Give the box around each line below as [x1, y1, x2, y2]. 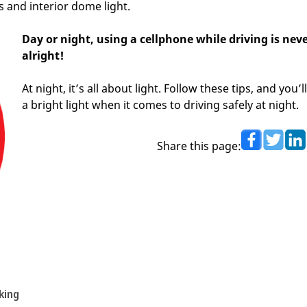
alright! [22, 48, 64, 64]
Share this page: [157, 138, 241, 154]
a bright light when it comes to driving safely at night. [22, 97, 299, 113]
